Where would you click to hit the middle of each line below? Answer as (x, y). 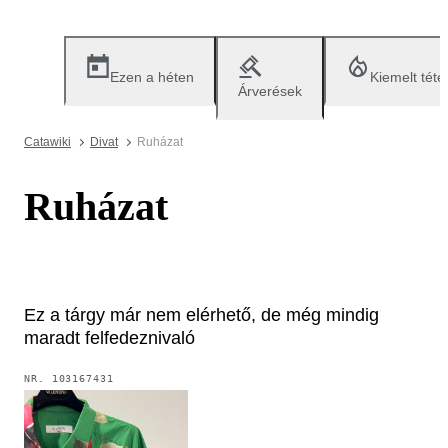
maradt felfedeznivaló (109, 337)
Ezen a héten (152, 77)
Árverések (270, 91)
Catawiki (47, 142)
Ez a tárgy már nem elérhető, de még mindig (201, 314)
